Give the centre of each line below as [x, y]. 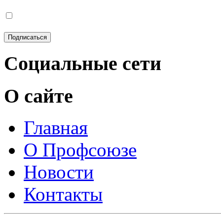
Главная [56, 128]
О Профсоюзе [80, 150]
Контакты [63, 194]
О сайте [38, 96]
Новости [59, 172]
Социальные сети [83, 63]
